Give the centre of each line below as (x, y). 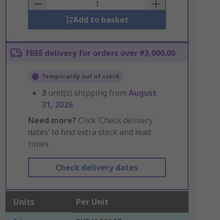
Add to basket (101, 20)
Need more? (52, 120)
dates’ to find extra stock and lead (89, 132)
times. (39, 144)
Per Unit (92, 202)
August (142, 93)
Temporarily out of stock (81, 76)
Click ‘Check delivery (114, 120)
